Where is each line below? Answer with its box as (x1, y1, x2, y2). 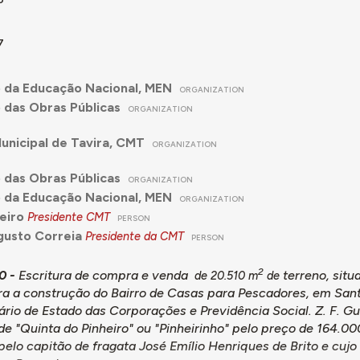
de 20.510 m (194, 268, 258, 283)
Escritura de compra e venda (14, 267, 194, 283)
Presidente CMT (27, 209, 110, 224)
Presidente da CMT (84, 228, 184, 243)
